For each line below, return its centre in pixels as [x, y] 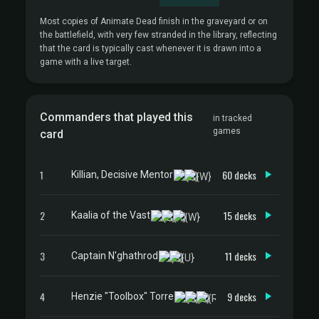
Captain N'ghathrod [115, 255]
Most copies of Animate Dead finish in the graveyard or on [154, 21]
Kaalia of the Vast [111, 215]
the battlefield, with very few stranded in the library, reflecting [158, 35]
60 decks [239, 174]
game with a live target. [86, 62]
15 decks [240, 215]
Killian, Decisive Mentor [122, 174]
